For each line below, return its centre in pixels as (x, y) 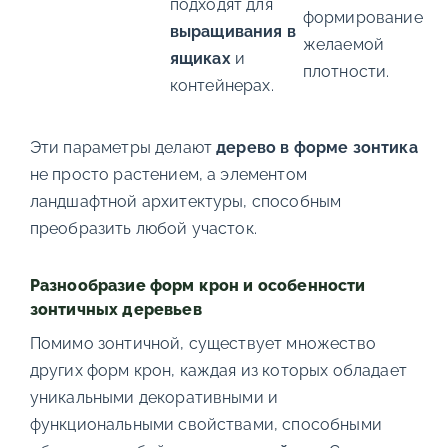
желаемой (343, 44)
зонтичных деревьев (115, 309)
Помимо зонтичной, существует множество (202, 343)
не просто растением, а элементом (168, 174)
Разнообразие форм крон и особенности (197, 285)
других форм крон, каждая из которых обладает (218, 370)
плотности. (346, 71)
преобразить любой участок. (143, 228)
